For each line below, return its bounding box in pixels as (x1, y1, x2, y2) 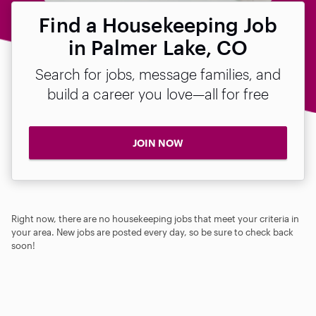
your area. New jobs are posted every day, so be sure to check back (11, 226, 293, 238)
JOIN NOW (133, 137, 183, 149)
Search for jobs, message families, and (35, 66, 281, 83)
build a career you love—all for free (47, 85, 269, 102)
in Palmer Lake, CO (68, 36, 248, 59)
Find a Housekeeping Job (39, 13, 277, 36)
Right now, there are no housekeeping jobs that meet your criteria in (11, 212, 299, 224)
